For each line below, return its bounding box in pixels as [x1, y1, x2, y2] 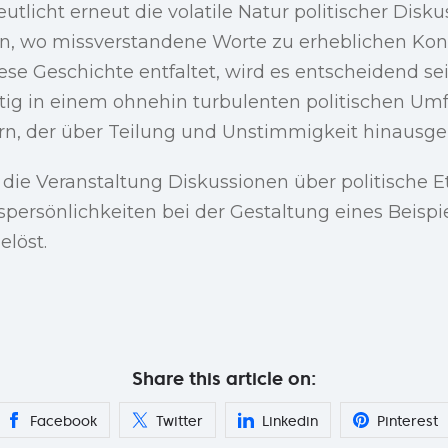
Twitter [156, 411, 203, 430]
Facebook [30, 411, 97, 430]
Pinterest [377, 411, 438, 430]
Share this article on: [132, 366, 316, 390]
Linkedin [262, 411, 318, 430]
